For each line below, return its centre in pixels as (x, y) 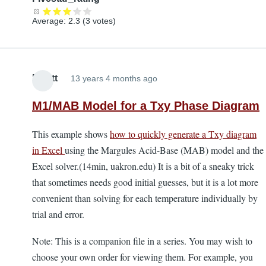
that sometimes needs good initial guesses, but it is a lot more (145, 182)
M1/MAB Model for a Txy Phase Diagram (146, 106)
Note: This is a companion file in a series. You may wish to (142, 241)
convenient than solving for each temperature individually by (145, 198)
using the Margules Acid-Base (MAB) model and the (164, 150)
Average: (50, 21)
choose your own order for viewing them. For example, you (142, 257)
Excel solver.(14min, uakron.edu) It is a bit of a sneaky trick (143, 166)
